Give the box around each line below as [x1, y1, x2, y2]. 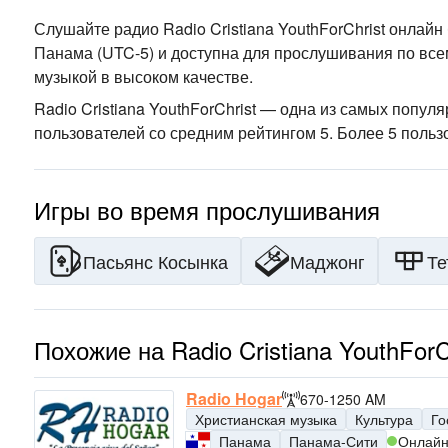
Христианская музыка [195, 409, 337, 429]
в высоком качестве [97, 65, 249, 88]
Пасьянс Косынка [83, 248, 228, 274]
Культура [355, 409, 413, 429]
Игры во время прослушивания [34, 192, 380, 227]
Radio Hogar [186, 387, 282, 410]
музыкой [34, 65, 97, 88]
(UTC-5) [93, 41, 154, 64]
